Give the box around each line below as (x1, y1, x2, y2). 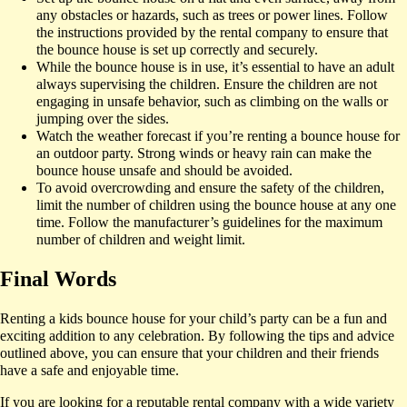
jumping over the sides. (36, 111, 169, 127)
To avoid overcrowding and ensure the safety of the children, (36, 180, 384, 196)
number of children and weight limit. (36, 232, 245, 248)
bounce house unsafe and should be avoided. (36, 163, 293, 179)
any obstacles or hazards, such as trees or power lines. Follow (36, 7, 388, 24)
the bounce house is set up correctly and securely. (36, 42, 318, 58)
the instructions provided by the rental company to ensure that (36, 25, 388, 41)
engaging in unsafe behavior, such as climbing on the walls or (36, 94, 388, 110)
